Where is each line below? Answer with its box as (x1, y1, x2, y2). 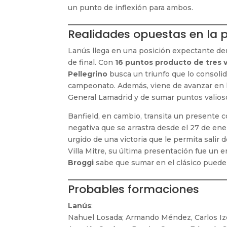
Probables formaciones (68, 181, 200, 197)
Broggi (68, 158, 94, 167)
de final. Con (68, 57, 116, 67)
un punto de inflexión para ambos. (68, 3, 194, 12)
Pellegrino (68, 69, 108, 79)
